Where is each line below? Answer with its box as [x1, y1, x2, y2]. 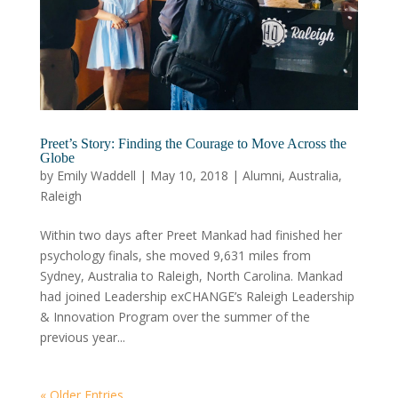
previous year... [39, 329, 125, 346]
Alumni [242, 167, 282, 185]
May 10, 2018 [149, 167, 228, 185]
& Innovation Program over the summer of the [39, 308, 310, 326]
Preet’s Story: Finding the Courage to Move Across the [39, 136, 346, 152]
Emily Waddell [56, 167, 136, 185]
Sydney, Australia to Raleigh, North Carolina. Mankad [39, 267, 343, 285]
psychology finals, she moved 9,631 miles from [39, 247, 311, 265]
